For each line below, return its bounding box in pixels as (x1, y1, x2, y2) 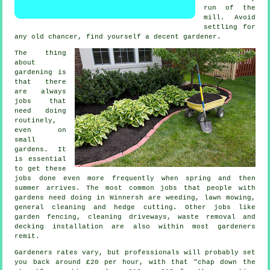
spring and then (186, 175, 256, 183)
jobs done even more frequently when (14, 175, 186, 183)
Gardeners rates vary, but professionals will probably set (14, 249, 256, 257)
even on (14, 127, 66, 134)
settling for (204, 24, 256, 31)
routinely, (14, 117, 57, 125)
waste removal (178, 213, 236, 221)
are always (14, 88, 66, 96)
